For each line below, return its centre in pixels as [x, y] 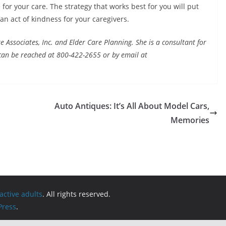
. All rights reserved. [76, 194]
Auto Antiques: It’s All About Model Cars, [132, 106]
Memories [190, 120]
